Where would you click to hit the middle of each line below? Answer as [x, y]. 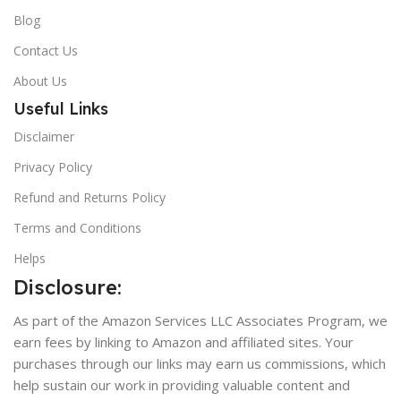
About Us [40, 81]
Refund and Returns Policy [90, 197]
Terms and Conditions [77, 228]
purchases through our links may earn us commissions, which [200, 363]
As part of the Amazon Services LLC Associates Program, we [200, 320]
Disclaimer [44, 137]
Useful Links [61, 109]
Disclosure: [68, 287]
